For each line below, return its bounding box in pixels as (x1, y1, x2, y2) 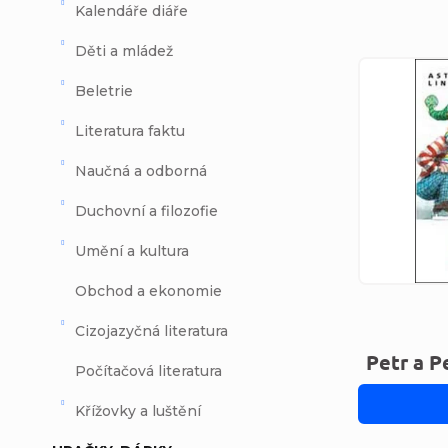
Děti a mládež (75, 42, 173, 61)
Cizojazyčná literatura (75, 322, 228, 341)
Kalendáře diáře (75, 2, 188, 21)
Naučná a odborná (75, 162, 207, 181)
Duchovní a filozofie (75, 202, 218, 221)
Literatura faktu (75, 122, 185, 141)
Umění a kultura (75, 242, 189, 261)
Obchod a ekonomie (75, 282, 222, 301)
